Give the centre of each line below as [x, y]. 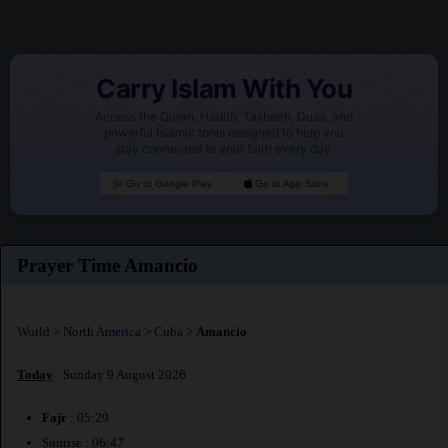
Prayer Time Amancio [107, 266]
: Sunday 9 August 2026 [119, 375]
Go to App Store [293, 184]
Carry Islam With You [224, 89]
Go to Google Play [168, 184]
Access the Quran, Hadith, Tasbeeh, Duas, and [224, 117]
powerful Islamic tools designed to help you [224, 133]
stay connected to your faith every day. [224, 149]
